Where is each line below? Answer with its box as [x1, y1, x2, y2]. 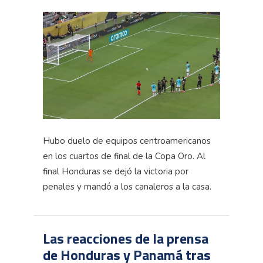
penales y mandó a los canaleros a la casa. [43, 180, 211, 193]
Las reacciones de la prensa [43, 227, 208, 249]
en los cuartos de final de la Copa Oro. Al [43, 150, 205, 162]
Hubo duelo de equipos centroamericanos [43, 134, 211, 147]
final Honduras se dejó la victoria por [43, 165, 188, 177]
